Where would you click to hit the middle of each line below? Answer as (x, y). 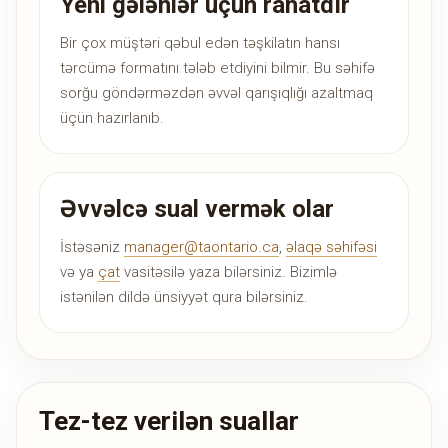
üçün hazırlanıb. (112, 118)
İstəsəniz (92, 247)
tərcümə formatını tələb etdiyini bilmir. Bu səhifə (217, 68)
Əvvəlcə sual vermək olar (197, 209)
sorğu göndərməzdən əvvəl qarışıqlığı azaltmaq (216, 93)
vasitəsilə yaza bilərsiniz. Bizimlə (228, 272)
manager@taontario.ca (201, 247)
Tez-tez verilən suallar (169, 421)
